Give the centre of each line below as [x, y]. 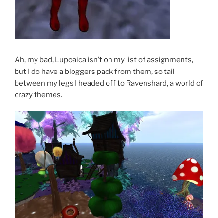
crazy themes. [38, 95]
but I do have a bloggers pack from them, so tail [95, 71]
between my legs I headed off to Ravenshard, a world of [109, 83]
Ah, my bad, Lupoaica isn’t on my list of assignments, [104, 60]
